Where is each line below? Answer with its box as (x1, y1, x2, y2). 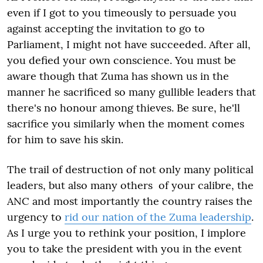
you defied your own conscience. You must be (7, 53, 236, 67)
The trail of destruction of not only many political (7, 162, 254, 176)
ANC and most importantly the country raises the (7, 194, 252, 208)
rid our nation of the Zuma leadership (65, 210, 251, 224)
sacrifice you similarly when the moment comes (7, 116, 244, 130)
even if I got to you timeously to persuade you (7, 5, 237, 19)
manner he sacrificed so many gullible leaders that (7, 85, 256, 99)
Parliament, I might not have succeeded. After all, (7, 37, 251, 51)
